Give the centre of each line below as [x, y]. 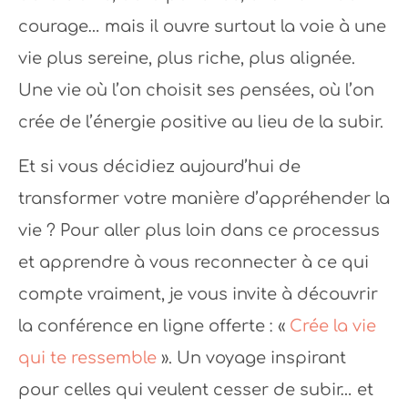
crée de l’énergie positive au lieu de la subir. [201, 122]
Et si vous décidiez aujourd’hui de [159, 166]
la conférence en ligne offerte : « [154, 326]
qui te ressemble [87, 357]
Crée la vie [333, 326]
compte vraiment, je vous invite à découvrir [198, 294]
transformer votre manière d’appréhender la [204, 198]
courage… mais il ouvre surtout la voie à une [202, 26]
